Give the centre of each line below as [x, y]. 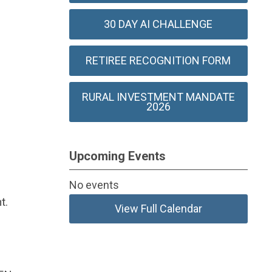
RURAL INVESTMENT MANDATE [158, 97]
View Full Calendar [158, 209]
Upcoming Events [117, 156]
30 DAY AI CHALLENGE [158, 24]
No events [94, 185]
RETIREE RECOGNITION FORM [158, 61]
